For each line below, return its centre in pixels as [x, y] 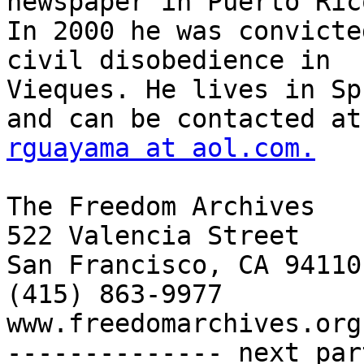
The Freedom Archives [161, 207]
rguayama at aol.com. [161, 148]
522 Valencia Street [153, 236]
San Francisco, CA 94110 [184, 265]
